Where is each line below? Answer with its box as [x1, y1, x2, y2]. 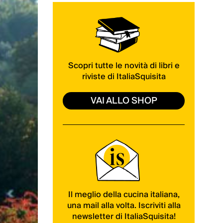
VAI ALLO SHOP [90, 93, 157, 109]
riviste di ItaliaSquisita [82, 70, 166, 84]
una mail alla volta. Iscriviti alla [67, 198, 181, 213]
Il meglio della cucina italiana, [68, 187, 180, 202]
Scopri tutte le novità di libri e [68, 59, 180, 73]
